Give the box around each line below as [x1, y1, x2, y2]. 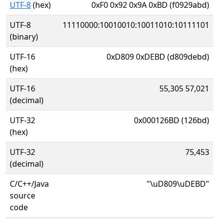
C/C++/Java [10, 178, 49, 189]
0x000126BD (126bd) [134, 115, 209, 126]
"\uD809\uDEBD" [147, 178, 209, 189]
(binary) [10, 31, 38, 42]
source [10, 190, 35, 201]
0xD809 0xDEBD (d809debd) [107, 51, 209, 62]
